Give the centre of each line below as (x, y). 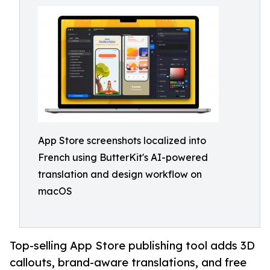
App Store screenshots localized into (122, 140)
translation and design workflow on (120, 174)
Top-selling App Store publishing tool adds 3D (132, 246)
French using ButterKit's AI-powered (123, 157)
